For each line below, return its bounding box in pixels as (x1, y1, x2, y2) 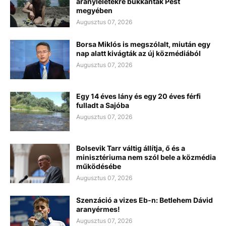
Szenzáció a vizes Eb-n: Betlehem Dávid (76, 195, 213, 204)
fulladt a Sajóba (76, 100, 129, 109)
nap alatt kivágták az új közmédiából (76, 48, 201, 58)
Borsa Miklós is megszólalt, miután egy (76, 39, 210, 48)
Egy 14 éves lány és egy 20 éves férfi (76, 91, 201, 100)
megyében (76, 6, 112, 15)
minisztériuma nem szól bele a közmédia (76, 152, 216, 161)
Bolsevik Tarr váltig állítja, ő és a (76, 143, 185, 152)
